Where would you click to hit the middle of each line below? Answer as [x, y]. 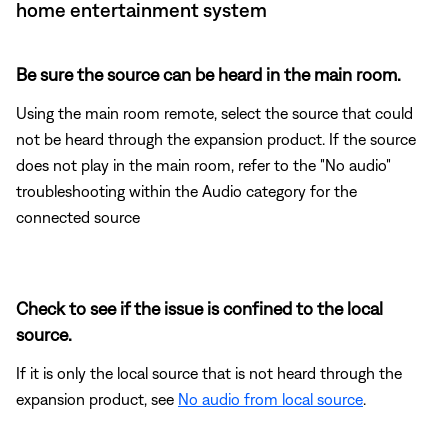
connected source [78, 216]
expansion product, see [97, 398]
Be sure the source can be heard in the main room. [208, 74]
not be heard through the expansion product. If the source [216, 138]
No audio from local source [270, 398]
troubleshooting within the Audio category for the [186, 190]
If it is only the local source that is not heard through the [209, 372]
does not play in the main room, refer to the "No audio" [203, 164]
